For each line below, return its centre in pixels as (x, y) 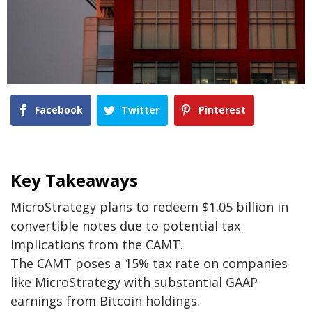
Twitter (141, 109)
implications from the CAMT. (97, 245)
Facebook (59, 109)
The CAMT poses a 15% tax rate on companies (149, 264)
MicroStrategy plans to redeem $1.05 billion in (149, 207)
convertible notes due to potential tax (125, 226)
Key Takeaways (74, 180)
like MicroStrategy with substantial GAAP (134, 282)
